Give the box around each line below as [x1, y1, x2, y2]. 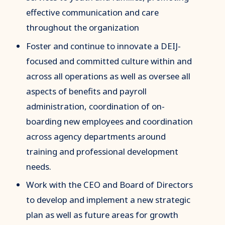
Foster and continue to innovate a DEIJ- [26, 40, 181, 52]
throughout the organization [26, 22, 140, 34]
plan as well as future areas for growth [26, 208, 179, 220]
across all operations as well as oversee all [26, 70, 191, 82]
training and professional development [26, 145, 179, 157]
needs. [26, 160, 54, 172]
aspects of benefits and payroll [26, 85, 147, 97]
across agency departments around [26, 130, 166, 142]
